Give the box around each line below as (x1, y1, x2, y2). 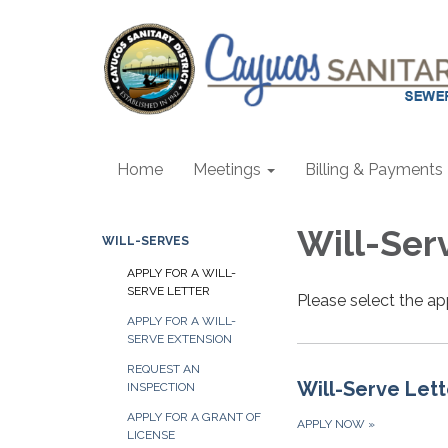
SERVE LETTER (127, 284, 210, 298)
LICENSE (127, 428, 175, 442)
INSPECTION (127, 380, 195, 394)
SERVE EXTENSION (127, 332, 232, 346)
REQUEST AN (127, 362, 200, 376)
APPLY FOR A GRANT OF (127, 410, 261, 424)
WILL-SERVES (102, 234, 189, 248)
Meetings (193, 160, 261, 179)
